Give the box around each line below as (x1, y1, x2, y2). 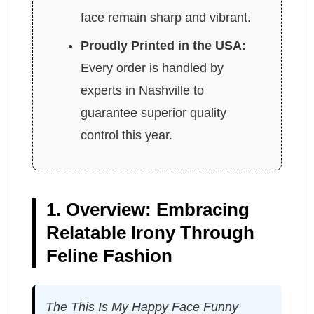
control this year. (81, 128, 173, 143)
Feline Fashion (46, 245, 172, 267)
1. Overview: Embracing (46, 199, 250, 221)
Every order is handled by (81, 61, 224, 76)
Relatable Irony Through (46, 222, 254, 244)
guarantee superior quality (81, 106, 227, 121)
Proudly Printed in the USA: (81, 39, 247, 53)
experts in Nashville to (81, 83, 205, 98)
